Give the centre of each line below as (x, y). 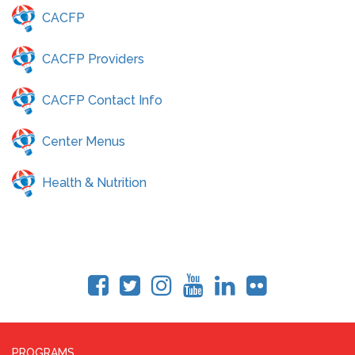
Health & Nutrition (94, 182)
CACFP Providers (93, 59)
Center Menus (84, 141)
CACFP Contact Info (102, 100)
